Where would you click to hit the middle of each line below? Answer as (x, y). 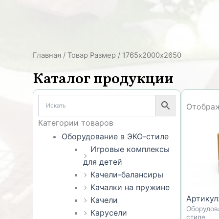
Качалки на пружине (130, 187)
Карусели (109, 212)
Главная (47, 55)
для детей (103, 162)
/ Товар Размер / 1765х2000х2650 (121, 55)
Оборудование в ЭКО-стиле (115, 136)
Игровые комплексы (130, 149)
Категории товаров (76, 122)
